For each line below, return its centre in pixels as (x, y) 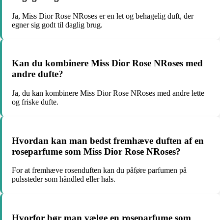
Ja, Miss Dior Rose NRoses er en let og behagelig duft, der (103, 16)
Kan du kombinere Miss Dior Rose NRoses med (107, 63)
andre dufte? (38, 74)
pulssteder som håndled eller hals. (64, 179)
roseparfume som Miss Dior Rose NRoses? (96, 151)
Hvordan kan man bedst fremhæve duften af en (108, 140)
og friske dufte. (35, 102)
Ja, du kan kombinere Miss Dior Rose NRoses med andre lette (108, 93)
